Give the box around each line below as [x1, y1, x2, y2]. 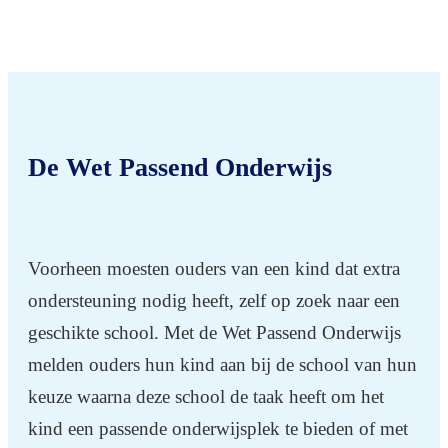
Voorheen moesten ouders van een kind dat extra [28, 257, 400, 279]
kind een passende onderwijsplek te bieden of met [28, 417, 408, 439]
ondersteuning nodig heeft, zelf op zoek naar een [28, 289, 400, 311]
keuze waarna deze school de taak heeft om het [28, 385, 384, 407]
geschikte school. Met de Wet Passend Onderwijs [28, 321, 401, 343]
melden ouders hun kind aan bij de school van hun [28, 353, 417, 375]
